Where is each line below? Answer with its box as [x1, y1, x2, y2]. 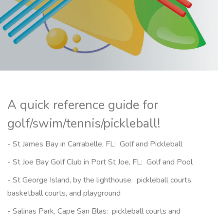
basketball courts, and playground [7, 188, 121, 199]
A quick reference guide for [7, 96, 158, 113]
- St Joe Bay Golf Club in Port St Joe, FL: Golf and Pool [7, 157, 193, 167]
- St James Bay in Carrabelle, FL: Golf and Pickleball [7, 139, 182, 149]
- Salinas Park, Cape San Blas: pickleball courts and [7, 206, 181, 217]
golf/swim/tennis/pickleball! [7, 115, 160, 132]
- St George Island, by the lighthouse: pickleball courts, [7, 175, 193, 185]
